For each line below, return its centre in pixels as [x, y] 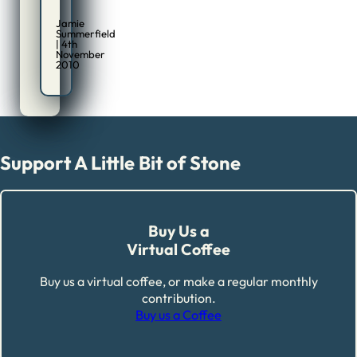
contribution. [178, 298]
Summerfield [86, 33]
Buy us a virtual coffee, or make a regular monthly [178, 282]
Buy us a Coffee [178, 315]
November [81, 54]
